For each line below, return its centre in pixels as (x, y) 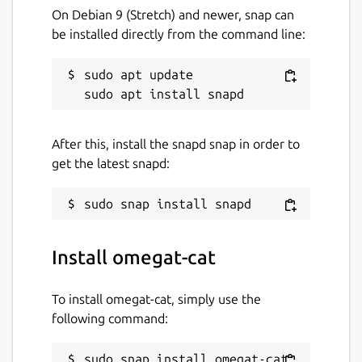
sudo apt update (139, 74)
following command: (110, 318)
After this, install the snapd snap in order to (176, 143)
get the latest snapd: (111, 163)
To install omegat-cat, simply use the (156, 299)
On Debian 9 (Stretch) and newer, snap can (173, 14)
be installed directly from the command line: (179, 34)
